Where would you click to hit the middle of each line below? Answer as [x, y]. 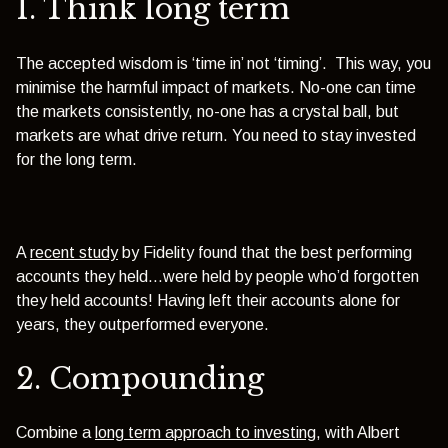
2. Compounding [140, 379]
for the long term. [76, 159]
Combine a [55, 433]
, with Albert [358, 433]
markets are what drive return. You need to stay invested [216, 135]
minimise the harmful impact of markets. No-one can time [216, 87]
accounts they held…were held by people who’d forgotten [217, 276]
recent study [74, 252]
